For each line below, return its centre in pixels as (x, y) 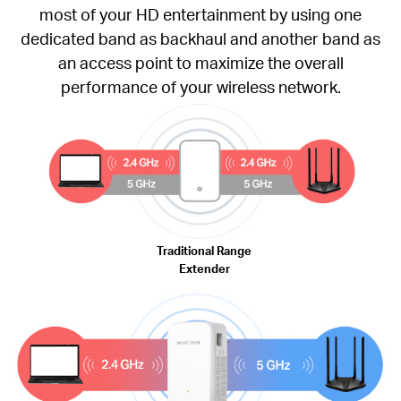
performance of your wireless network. (200, 87)
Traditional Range (205, 250)
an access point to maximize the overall (200, 63)
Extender (204, 268)
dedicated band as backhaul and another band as (200, 38)
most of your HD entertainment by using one (200, 14)
